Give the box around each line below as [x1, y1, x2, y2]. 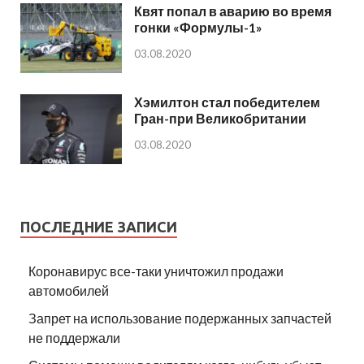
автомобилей [28, 282, 109, 298]
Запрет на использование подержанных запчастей [28, 310, 331, 326]
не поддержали [28, 329, 120, 345]
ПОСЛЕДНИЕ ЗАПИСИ [20, 218, 177, 235]
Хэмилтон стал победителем [134, 93, 320, 110]
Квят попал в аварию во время [134, 2, 331, 19]
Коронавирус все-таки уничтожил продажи [28, 262, 284, 279]
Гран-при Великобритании [134, 110, 306, 126]
